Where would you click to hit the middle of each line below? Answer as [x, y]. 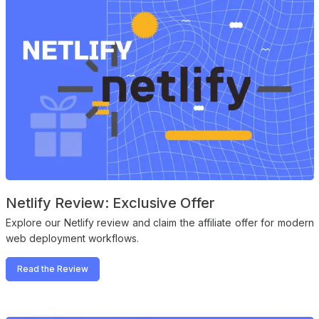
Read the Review [52, 268]
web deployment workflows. [72, 238]
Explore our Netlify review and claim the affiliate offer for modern [159, 222]
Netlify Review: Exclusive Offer [110, 203]
